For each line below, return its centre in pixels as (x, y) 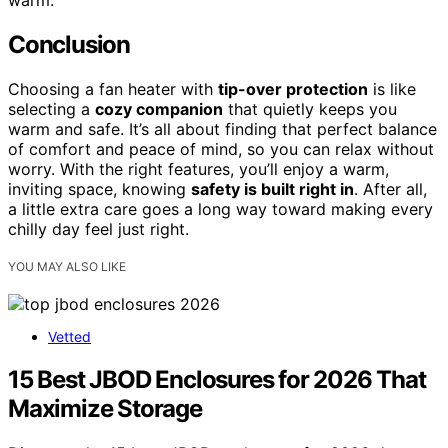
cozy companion (159, 108)
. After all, (390, 188)
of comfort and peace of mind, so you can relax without (221, 148)
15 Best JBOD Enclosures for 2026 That (217, 379)
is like (392, 88)
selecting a (51, 108)
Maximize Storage (105, 408)
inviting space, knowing (99, 188)
